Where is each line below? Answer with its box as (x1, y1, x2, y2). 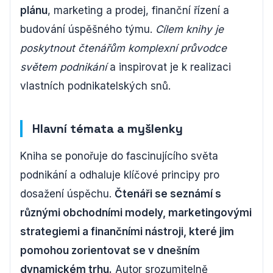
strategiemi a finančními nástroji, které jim (20, 225, 234, 238)
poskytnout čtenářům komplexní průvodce (20, 41, 227, 54)
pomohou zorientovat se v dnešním (20, 244, 200, 257)
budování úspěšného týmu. (20, 23, 155, 35)
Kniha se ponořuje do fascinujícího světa (20, 149, 218, 162)
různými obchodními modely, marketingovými (20, 206, 252, 219)
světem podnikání (20, 60, 107, 73)
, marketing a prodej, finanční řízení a (48, 4, 229, 16)
